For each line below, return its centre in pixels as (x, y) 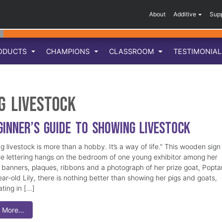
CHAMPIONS (69, 51)
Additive (185, 14)
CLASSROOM (133, 51)
